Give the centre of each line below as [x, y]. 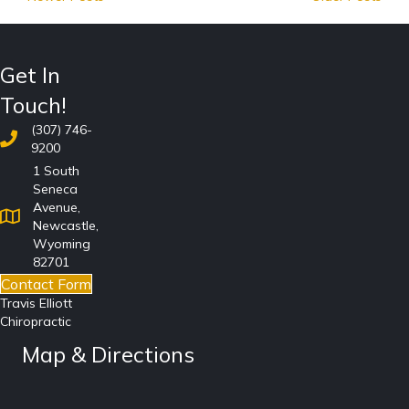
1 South [56, 170]
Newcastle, [66, 225]
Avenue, [57, 207]
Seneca [55, 189]
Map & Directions [108, 354]
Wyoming [62, 243]
